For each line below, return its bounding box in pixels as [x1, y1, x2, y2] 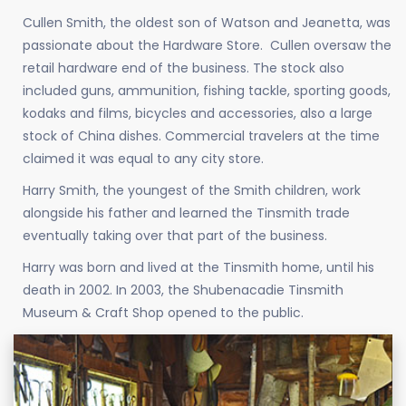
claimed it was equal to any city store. [23, 149, 264, 168]
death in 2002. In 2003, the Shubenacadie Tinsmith [23, 281, 343, 300]
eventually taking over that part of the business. [23, 226, 327, 245]
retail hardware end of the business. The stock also [23, 58, 344, 77]
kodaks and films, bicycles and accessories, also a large [23, 103, 372, 122]
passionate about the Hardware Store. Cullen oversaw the [23, 35, 391, 54]
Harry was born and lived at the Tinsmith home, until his [23, 258, 374, 277]
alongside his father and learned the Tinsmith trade [23, 203, 350, 222]
